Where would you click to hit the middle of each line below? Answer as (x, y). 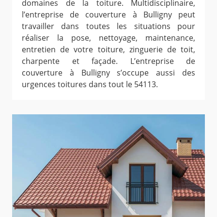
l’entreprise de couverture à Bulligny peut (108, 14)
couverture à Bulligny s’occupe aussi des (108, 72)
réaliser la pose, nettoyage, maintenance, (108, 38)
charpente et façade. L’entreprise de (108, 61)
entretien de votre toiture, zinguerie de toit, (108, 49)
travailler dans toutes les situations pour (108, 26)
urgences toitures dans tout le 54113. (90, 84)
